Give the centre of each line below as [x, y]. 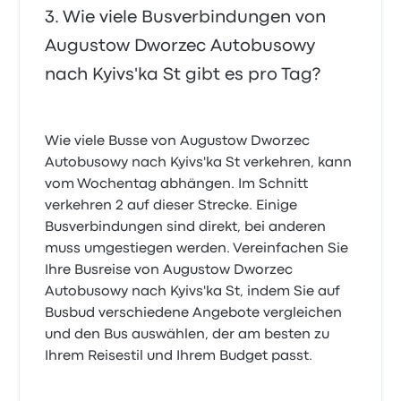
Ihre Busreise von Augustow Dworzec [169, 271]
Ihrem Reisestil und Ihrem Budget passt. [179, 357]
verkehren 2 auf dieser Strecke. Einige [171, 206]
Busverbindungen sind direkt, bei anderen [186, 228]
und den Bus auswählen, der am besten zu [188, 335]
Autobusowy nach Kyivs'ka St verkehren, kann [199, 163]
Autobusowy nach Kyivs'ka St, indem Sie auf [193, 292]
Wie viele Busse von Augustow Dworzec [178, 142]
